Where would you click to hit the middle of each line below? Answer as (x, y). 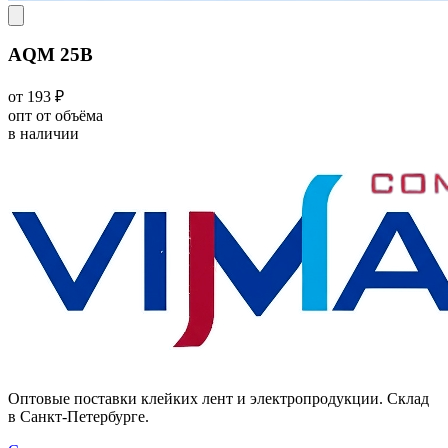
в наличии (43, 133)
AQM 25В (50, 55)
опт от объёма (55, 115)
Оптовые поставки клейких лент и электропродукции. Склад (218, 398)
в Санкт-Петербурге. (78, 416)
